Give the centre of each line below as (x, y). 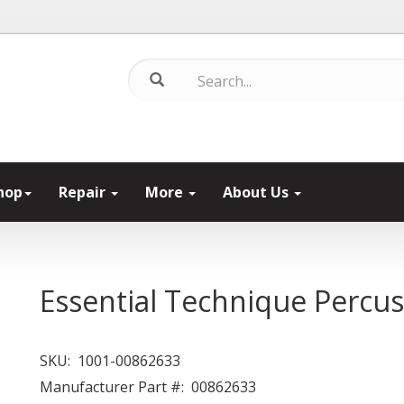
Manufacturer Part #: (112, 387)
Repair (84, 192)
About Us (257, 192)
